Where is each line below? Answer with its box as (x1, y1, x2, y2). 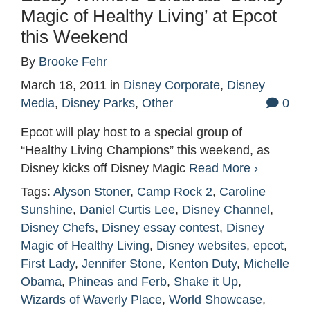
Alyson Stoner (53, 185, 130, 199)
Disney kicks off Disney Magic (21, 161, 189, 176)
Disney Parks (62, 96, 135, 111)
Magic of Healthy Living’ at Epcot (21, 6, 277, 26)
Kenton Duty (169, 257, 237, 271)
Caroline (219, 185, 266, 199)
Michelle (244, 257, 289, 271)
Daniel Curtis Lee (80, 203, 175, 217)
